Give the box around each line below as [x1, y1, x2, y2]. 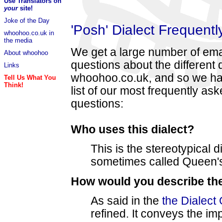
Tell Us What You [4, 74, 56, 81]
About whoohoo [4, 49, 48, 56]
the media [4, 37, 32, 44]
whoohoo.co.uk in [4, 29, 54, 37]
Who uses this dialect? [71, 123, 194, 136]
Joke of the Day [4, 17, 50, 24]
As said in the [91, 194, 162, 207]
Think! [4, 81, 23, 89]
